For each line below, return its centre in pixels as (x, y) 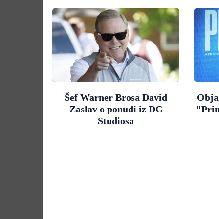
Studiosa (116, 121)
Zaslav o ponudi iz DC (116, 109)
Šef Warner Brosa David (116, 97)
